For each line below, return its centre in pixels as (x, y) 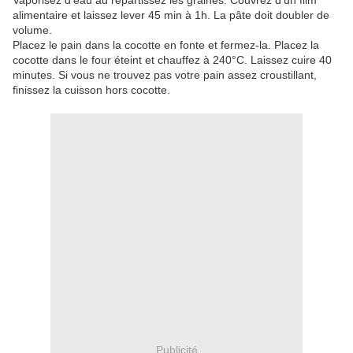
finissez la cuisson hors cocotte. (91, 90)
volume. (32, 30)
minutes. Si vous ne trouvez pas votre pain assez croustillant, (165, 75)
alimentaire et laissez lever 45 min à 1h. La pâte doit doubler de (171, 15)
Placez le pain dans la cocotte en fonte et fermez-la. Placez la (166, 45)
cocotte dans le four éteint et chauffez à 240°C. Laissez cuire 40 (172, 60)
